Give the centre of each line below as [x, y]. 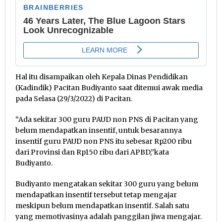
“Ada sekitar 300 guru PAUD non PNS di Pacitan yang [107, 119]
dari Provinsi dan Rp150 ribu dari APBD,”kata [92, 152]
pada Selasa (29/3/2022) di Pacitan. [74, 98]
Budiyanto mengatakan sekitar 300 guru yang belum [107, 184]
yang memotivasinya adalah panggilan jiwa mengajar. [109, 216]
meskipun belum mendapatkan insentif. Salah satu [102, 205]
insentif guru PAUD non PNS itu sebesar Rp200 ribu [104, 141]
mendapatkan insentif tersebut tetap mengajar [96, 194]
